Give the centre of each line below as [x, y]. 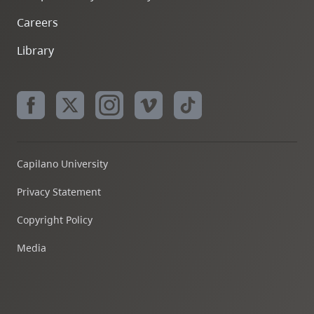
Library [35, 50]
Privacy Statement [59, 192]
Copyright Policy [55, 220]
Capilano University [62, 164]
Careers [37, 22]
